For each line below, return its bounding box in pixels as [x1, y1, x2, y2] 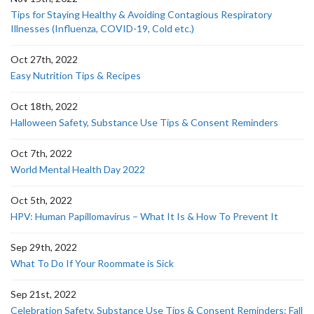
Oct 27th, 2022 [11, 53, 78, 65]
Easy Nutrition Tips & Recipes [11, 69, 141, 81]
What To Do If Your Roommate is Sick [11, 257, 174, 269]
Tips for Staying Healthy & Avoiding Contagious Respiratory [11, 8, 272, 20]
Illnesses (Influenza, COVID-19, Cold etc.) [11, 22, 194, 34]
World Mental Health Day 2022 [11, 163, 145, 175]
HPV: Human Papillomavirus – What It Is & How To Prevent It [11, 210, 278, 222]
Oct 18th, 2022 [11, 100, 78, 112]
